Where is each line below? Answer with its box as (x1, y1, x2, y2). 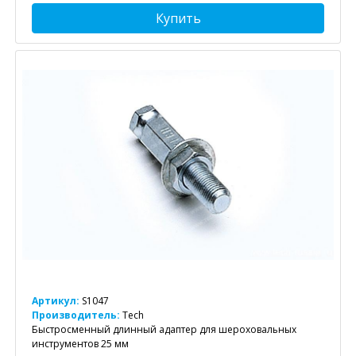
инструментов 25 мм (32, 336, 129, 350)
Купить (155, 9, 201, 27)
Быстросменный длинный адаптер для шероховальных (32, 322, 296, 336)
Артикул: (32, 293, 79, 308)
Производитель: (32, 308, 122, 322)
